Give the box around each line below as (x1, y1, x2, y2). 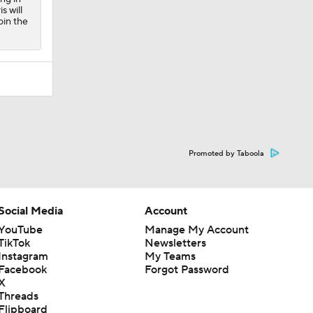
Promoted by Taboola (189, 148, 264, 159)
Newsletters (144, 235, 206, 250)
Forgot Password (144, 262, 229, 277)
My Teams (144, 249, 196, 263)
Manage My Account (144, 222, 249, 237)
